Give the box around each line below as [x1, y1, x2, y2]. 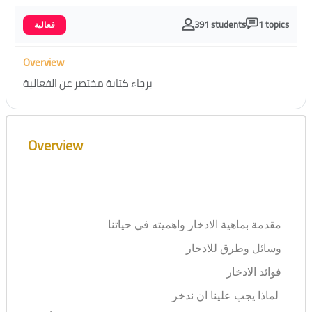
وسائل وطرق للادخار [186, 242, 281, 254]
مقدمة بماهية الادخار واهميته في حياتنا [108, 219, 281, 231]
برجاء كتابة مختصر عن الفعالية [23, 73, 153, 93]
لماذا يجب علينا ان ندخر [172, 290, 279, 302]
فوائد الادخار [226, 266, 281, 278]
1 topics [258, 16, 289, 33]
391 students [194, 16, 246, 33]
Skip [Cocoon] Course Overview [5, 112, 141, 132]
